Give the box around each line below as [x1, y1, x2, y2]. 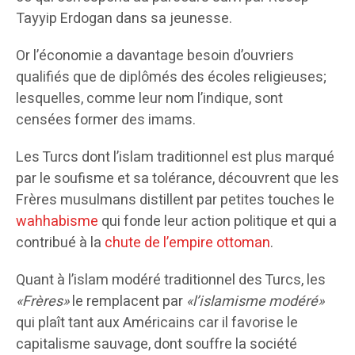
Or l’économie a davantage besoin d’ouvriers [16, 44, 294, 67]
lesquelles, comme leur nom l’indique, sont [16, 87, 283, 109]
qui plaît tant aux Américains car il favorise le [16, 311, 298, 334]
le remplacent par [69, 290, 186, 312]
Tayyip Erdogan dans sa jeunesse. [16, 7, 232, 29]
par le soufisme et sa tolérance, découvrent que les [16, 167, 339, 189]
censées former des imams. [16, 109, 196, 131]
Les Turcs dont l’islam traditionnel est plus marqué [16, 146, 334, 168]
